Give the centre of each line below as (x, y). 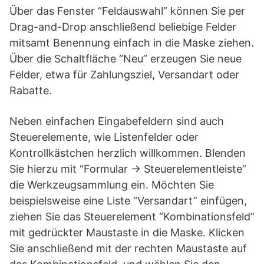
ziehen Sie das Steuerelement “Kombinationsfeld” (132, 217)
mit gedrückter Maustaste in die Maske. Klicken (127, 232)
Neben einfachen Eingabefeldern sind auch (117, 121)
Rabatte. (31, 90)
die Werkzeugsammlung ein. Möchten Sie (112, 185)
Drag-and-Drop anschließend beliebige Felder (123, 27)
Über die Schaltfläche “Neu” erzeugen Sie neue (126, 59)
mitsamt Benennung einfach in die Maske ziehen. (132, 43)
